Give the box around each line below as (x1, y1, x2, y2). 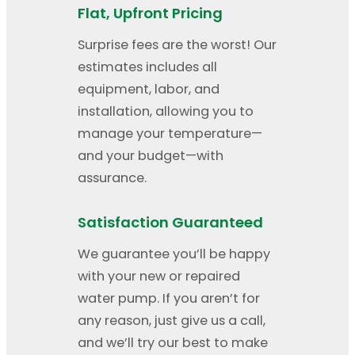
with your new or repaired (78, 267, 240, 286)
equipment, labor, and (78, 80, 219, 99)
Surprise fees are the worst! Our (78, 36, 277, 55)
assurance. (78, 169, 147, 188)
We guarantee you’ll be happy (78, 245, 270, 264)
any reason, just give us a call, (78, 311, 265, 330)
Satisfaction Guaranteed (78, 212, 263, 233)
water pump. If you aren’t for (78, 289, 260, 308)
